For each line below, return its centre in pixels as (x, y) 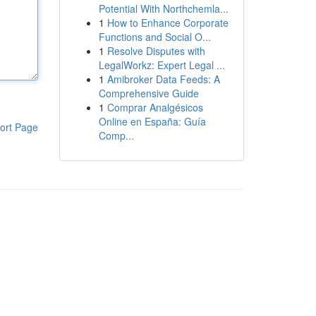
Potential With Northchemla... (163, 8)
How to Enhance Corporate (168, 23)
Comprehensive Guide (148, 93)
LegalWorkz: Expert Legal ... (162, 65)
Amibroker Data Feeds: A (163, 79)
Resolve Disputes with (156, 51)
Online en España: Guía (152, 121)
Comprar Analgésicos (155, 107)
